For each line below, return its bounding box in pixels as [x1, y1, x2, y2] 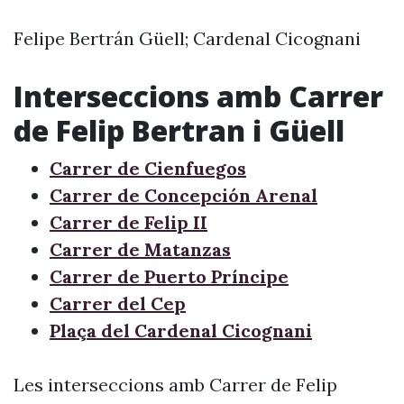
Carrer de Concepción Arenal [50, 184, 317, 207]
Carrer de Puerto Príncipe [50, 265, 289, 288]
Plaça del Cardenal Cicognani [50, 319, 312, 342]
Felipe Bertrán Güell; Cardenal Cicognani [14, 27, 361, 50]
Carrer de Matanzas [50, 238, 231, 261]
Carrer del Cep [50, 292, 186, 315]
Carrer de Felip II [50, 211, 207, 234]
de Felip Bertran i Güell [14, 111, 344, 150]
